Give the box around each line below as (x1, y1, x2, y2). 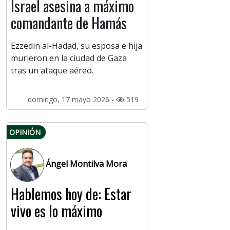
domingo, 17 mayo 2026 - (27, 94, 116, 105)
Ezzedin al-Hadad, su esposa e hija (11, 40, 142, 52)
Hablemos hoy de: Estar (11, 183, 131, 205)
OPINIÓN (9, 127, 41, 138)
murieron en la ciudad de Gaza (11, 52, 127, 64)
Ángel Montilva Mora (46, 158, 127, 170)
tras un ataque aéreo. (11, 65, 93, 76)
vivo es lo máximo (11, 200, 102, 222)
